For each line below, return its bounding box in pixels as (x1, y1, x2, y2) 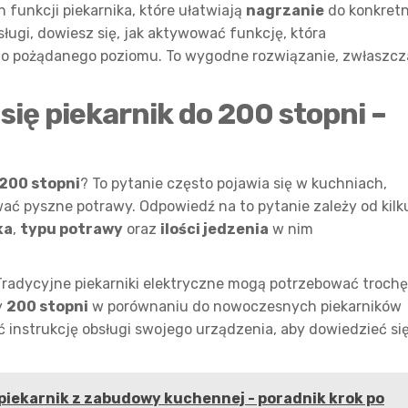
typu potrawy (20, 220, 123, 238)
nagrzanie (246, 2, 324, 19)
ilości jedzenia (160, 220, 269, 238)
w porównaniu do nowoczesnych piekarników (88, 298, 402, 315)
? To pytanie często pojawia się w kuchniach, (80, 175, 387, 192)
